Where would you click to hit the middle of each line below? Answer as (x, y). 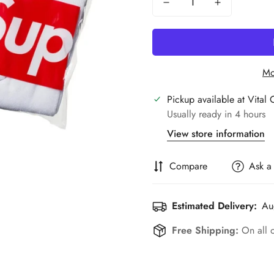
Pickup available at (207, 99)
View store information (216, 134)
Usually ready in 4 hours (216, 114)
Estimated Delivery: (214, 206)
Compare (188, 166)
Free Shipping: (207, 230)
